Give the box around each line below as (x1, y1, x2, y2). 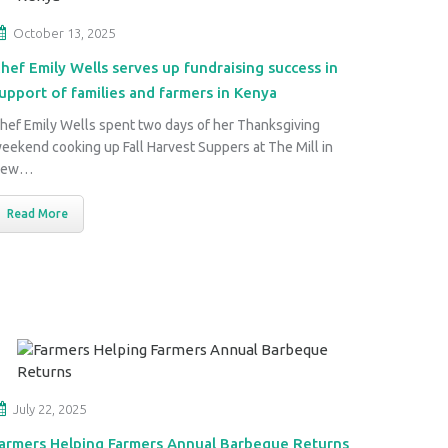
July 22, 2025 (13, 402, 86, 416)
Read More (7, 207, 68, 220)
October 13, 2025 (13, 26, 115, 40)
